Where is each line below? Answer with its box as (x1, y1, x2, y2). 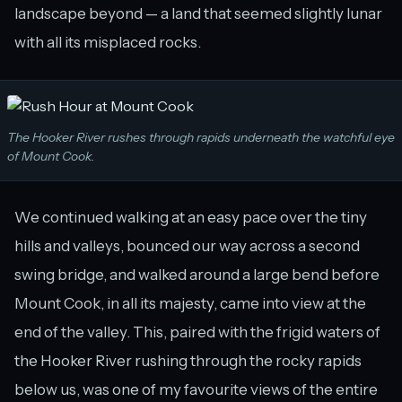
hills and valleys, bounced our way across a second (14, 237, 360, 256)
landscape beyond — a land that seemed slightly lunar (14, 4, 382, 23)
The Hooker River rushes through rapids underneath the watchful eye (7, 129, 395, 146)
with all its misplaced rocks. (14, 33, 201, 52)
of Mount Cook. (7, 148, 95, 165)
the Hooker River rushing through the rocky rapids (14, 352, 362, 371)
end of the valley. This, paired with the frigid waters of (14, 323, 380, 342)
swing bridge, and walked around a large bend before (14, 266, 380, 284)
